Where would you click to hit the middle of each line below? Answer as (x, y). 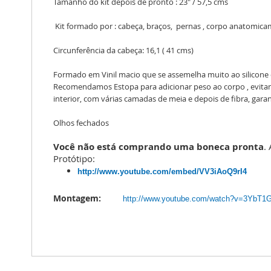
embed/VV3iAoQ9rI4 (209, 172)
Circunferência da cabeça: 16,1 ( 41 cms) (123, 51)
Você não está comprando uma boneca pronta (158, 147)
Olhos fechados (81, 123)
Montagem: (80, 198)
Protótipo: (74, 159)
